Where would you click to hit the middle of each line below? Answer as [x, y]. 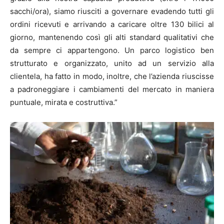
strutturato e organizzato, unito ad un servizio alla [112, 63]
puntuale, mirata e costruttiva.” [64, 102]
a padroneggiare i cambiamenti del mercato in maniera [112, 89]
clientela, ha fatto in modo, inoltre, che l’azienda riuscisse [112, 76]
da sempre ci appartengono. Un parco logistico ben [112, 50]
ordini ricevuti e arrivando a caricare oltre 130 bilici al [112, 24]
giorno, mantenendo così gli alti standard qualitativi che [112, 37]
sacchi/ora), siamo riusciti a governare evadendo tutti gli [112, 11]
